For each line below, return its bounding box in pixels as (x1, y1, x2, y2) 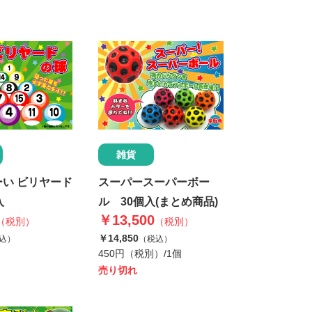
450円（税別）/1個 (97, 248, 182, 259)
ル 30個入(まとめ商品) (97, 196, 218, 208)
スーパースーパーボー (97, 176, 210, 188)
